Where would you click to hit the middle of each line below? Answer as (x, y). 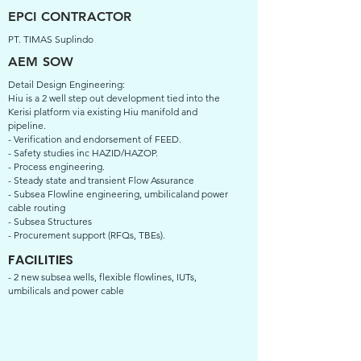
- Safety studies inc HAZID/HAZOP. (83, 153)
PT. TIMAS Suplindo (51, 39)
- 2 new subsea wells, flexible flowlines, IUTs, (102, 277)
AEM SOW (41, 62)
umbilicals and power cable (66, 290)
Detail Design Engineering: (66, 84)
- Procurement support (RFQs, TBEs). (87, 235)
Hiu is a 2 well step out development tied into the (114, 98)
